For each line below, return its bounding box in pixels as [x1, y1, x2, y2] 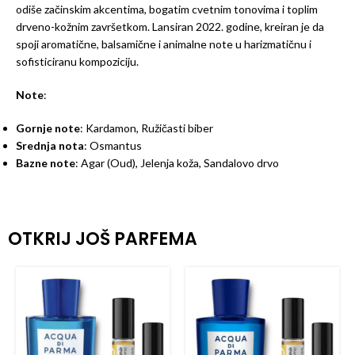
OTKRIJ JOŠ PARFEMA [8, 227, 197, 252]
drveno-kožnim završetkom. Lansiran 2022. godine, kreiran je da [16, 20, 324, 34]
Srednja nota [16, 139, 84, 153]
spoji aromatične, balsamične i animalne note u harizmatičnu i [16, 37, 311, 52]
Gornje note [16, 121, 80, 136]
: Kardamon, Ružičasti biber [80, 121, 213, 136]
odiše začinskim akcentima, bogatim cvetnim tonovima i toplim [16, 2, 318, 17]
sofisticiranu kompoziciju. [16, 55, 139, 69]
